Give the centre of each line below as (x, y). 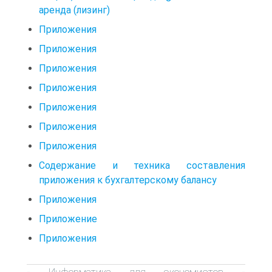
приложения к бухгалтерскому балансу (128, 180)
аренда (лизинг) (74, 10)
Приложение (68, 219)
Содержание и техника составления (142, 166)
